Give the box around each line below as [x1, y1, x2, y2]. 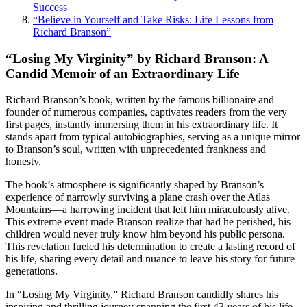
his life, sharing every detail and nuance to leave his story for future [5, 253, 295, 265]
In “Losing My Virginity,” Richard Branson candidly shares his [5, 288, 278, 301]
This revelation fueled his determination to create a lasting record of [5, 241, 295, 253]
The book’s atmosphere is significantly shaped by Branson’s [5, 179, 264, 191]
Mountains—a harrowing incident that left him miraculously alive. [5, 204, 290, 216]
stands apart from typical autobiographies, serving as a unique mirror [5, 131, 300, 143]
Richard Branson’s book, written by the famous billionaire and [5, 94, 274, 106]
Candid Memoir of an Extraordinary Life [5, 66, 239, 81]
